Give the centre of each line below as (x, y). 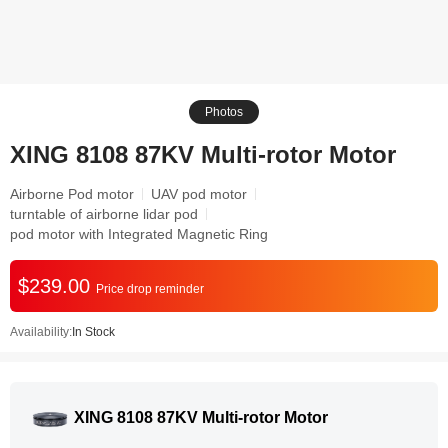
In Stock (93, 332)
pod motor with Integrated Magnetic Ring (139, 234)
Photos (224, 112)
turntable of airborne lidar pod (104, 214)
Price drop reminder (150, 289)
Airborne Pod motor (72, 194)
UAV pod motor (199, 194)
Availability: (41, 332)
